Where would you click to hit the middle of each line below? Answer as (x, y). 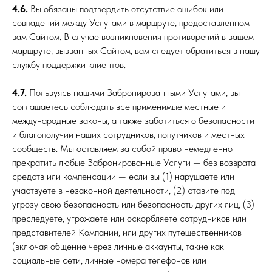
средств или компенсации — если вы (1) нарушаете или (123, 176)
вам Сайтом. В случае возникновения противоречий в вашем (133, 37)
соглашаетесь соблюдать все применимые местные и (119, 107)
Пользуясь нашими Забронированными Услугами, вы (133, 93)
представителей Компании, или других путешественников (127, 232)
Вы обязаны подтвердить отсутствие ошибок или (126, 9)
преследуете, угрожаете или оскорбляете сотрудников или (129, 218)
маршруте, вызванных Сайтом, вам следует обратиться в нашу (136, 51)
